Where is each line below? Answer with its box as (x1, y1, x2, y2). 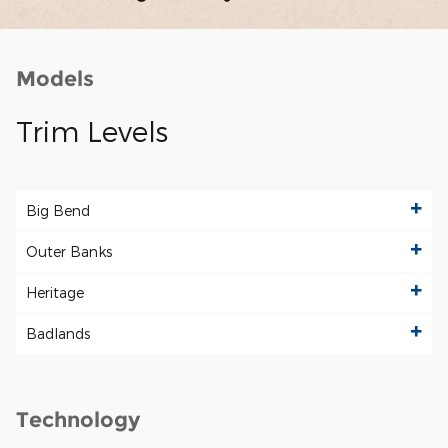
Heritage (26, 284, 84, 302)
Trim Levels (16, 113, 168, 147)
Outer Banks (26, 243, 112, 261)
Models (16, 65, 94, 91)
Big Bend (26, 202, 90, 220)
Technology (16, 407, 140, 433)
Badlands (26, 325, 90, 343)
